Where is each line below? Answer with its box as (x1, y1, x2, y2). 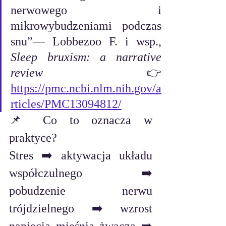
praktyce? (9, 131, 57, 145)
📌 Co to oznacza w (9, 114, 152, 127)
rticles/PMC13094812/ (11, 97, 122, 111)
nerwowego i (11, 4, 161, 17)
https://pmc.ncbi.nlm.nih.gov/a (11, 82, 161, 95)
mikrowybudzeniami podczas (11, 19, 161, 33)
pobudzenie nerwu (9, 184, 152, 198)
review (11, 66, 43, 80)
